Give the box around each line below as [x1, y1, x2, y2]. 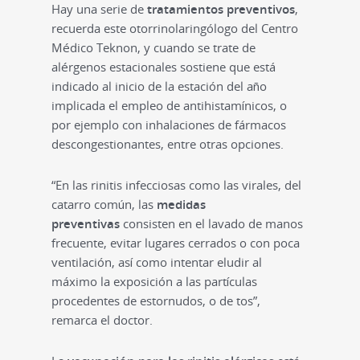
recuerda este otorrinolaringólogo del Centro [51, 19, 298, 36]
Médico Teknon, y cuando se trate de [51, 39, 256, 55]
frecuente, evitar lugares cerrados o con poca [51, 234, 300, 251]
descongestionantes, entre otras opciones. [51, 135, 284, 152]
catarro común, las [51, 195, 153, 212]
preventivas [51, 215, 120, 231]
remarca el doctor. [51, 311, 153, 328]
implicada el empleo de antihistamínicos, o [51, 96, 287, 113]
